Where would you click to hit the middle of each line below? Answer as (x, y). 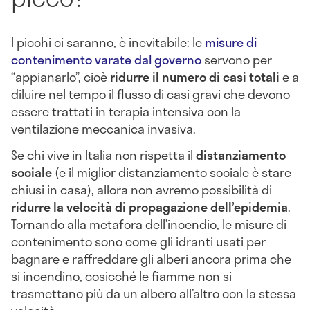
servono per (237, 60)
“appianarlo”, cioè (61, 77)
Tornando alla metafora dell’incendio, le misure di (149, 224)
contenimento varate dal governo (106, 60)
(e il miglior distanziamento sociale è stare (172, 172)
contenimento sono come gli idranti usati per (138, 241)
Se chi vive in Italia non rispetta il (103, 155)
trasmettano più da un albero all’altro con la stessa (154, 293)
